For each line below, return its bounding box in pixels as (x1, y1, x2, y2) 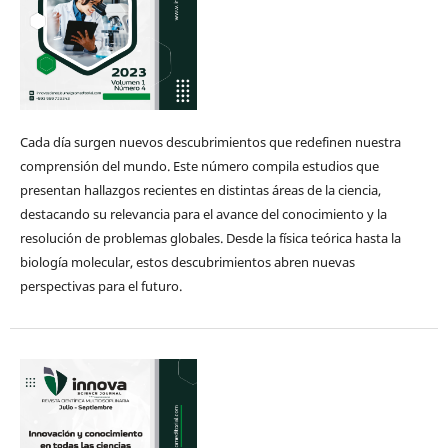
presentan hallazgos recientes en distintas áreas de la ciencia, (19, 181, 381, 200)
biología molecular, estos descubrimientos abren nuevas (19, 253, 355, 272)
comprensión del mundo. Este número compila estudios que (19, 157, 379, 176)
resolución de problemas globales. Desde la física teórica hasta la (19, 229, 401, 248)
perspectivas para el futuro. (19, 277, 182, 296)
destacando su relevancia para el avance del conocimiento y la (19, 205, 387, 224)
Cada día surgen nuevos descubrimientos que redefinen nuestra (19, 133, 401, 152)
